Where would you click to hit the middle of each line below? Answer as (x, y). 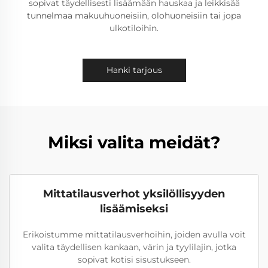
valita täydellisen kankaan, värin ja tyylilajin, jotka (134, 247)
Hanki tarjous (134, 70)
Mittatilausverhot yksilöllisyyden (134, 194)
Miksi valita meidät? (134, 142)
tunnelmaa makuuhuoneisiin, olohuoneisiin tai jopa (134, 16)
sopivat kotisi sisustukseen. (134, 260)
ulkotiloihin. (134, 28)
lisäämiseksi (134, 209)
